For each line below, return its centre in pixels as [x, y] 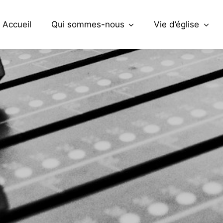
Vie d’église [177, 24]
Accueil [17, 24]
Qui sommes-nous [88, 24]
